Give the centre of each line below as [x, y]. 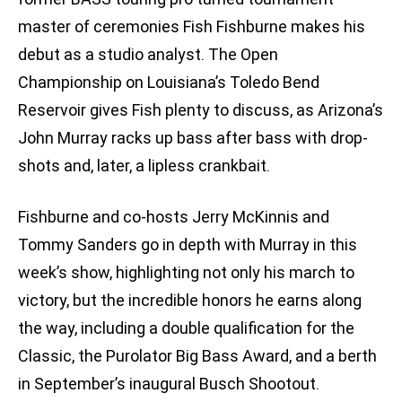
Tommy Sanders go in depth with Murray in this [188, 245]
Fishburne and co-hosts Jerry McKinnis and [174, 217]
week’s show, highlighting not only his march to [186, 273]
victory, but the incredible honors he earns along [190, 301]
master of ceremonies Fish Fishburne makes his [192, 27]
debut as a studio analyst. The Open [148, 55]
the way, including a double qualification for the [186, 328]
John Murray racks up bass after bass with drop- [193, 138]
